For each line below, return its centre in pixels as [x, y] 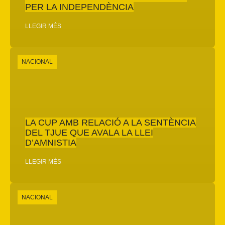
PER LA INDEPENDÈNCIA [79, 7]
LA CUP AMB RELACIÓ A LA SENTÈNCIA [110, 122]
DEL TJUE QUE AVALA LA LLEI [89, 132]
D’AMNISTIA [51, 142]
